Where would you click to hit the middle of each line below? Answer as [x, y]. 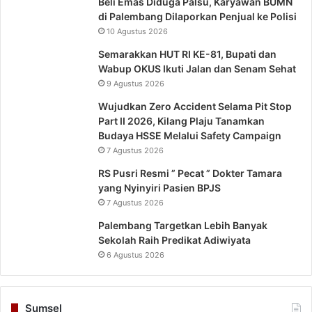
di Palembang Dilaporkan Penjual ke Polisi [197, 17]
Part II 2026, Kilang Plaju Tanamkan [181, 121]
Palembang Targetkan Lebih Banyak [183, 226]
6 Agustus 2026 [135, 255]
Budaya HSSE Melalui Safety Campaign [190, 136]
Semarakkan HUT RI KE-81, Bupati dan [187, 54]
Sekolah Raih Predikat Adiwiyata [174, 240]
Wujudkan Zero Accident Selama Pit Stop [195, 107]
